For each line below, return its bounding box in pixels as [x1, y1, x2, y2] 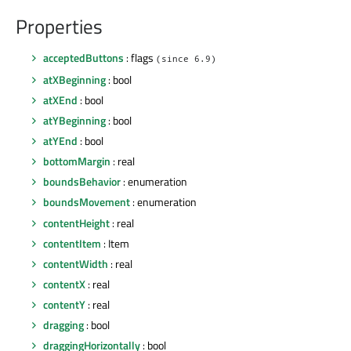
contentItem [43, 234, 101, 251]
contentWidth [43, 255, 108, 272]
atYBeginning [43, 112, 106, 129]
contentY [43, 295, 85, 313]
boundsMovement [43, 194, 130, 211]
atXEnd [43, 91, 78, 108]
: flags [124, 49, 156, 66]
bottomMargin [43, 153, 110, 170]
